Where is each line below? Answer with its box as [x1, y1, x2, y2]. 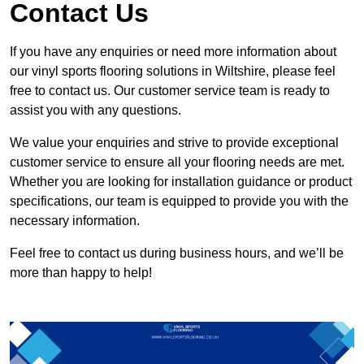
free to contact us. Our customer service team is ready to [10, 83, 330, 97]
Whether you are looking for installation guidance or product [10, 174, 352, 188]
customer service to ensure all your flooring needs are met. [10, 154, 344, 169]
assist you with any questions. [10, 102, 181, 117]
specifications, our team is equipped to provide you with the [10, 193, 349, 208]
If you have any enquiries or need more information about [10, 44, 336, 58]
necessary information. [10, 213, 140, 227]
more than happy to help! [10, 265, 152, 279]
